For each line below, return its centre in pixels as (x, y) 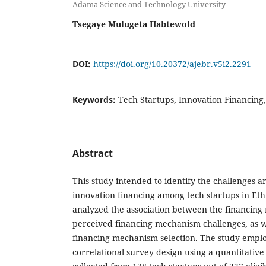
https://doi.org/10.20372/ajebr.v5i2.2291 (172, 64)
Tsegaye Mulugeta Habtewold (134, 24)
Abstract (93, 153)
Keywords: (95, 99)
